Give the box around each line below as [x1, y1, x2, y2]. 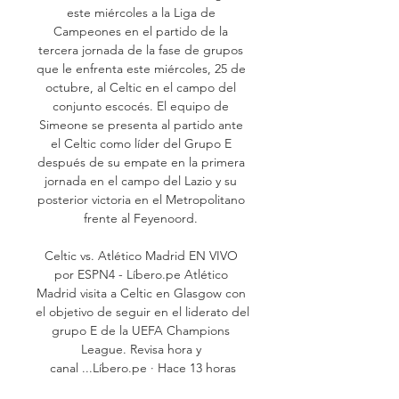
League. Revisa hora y [80, 340, 201, 357]
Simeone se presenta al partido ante [38, 116, 243, 133]
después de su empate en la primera [37, 153, 245, 170]
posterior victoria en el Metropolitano [37, 191, 245, 208]
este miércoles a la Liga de [66, 4, 216, 20]
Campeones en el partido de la [53, 22, 228, 39]
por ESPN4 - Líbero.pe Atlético [53, 265, 228, 282]
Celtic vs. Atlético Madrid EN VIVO [44, 247, 238, 264]
